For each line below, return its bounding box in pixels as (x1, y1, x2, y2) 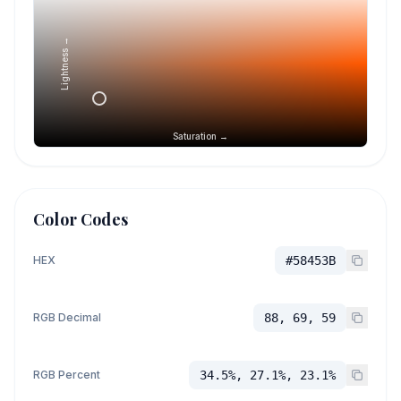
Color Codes (33, 209, 128, 230)
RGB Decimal (33, 311, 101, 324)
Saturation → (173, 131, 228, 141)
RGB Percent (33, 368, 100, 381)
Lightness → (59, 37, 70, 90)
